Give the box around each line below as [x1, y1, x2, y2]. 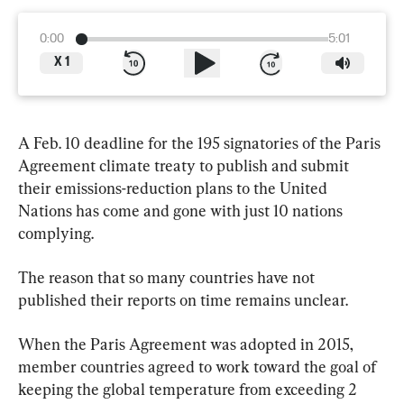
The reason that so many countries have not [18, 267, 318, 287]
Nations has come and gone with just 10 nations [18, 200, 346, 220]
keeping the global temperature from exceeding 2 [18, 379, 361, 399]
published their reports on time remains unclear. [18, 289, 348, 309]
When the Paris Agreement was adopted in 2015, [18, 334, 357, 353]
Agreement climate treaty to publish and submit [18, 155, 353, 175]
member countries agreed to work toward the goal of [18, 356, 380, 376]
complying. [18, 223, 94, 243]
